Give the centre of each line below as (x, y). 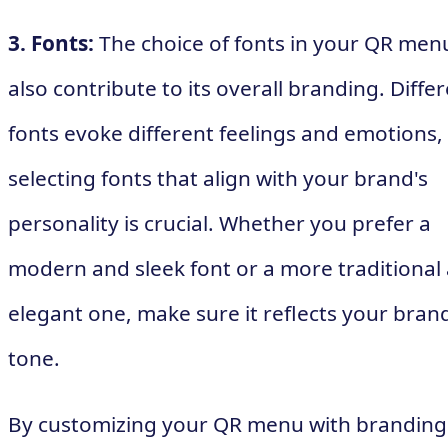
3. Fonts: (51, 43)
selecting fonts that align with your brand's (218, 178)
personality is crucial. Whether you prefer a (219, 223)
